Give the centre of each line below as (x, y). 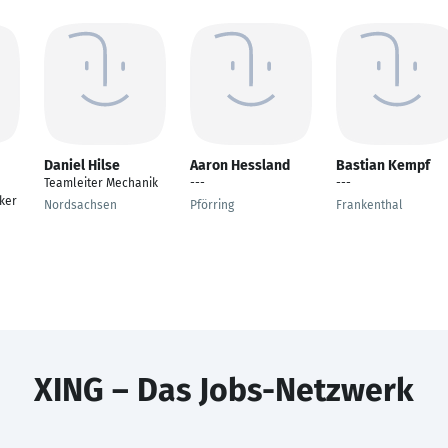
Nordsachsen (80, 205)
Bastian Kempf (383, 165)
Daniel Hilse (82, 165)
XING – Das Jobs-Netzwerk (224, 390)
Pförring (212, 205)
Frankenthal (369, 205)
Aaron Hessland (240, 165)
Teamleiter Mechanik (101, 183)
